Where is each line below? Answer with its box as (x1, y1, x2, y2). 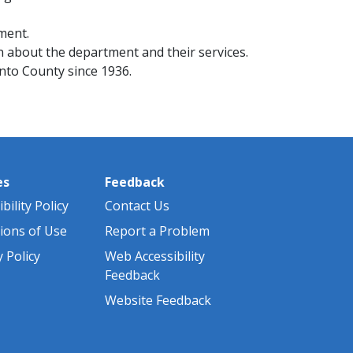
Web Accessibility (105, 247, 205, 265)
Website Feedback (105, 291, 211, 309)
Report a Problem (105, 221, 210, 240)
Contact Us (105, 196, 169, 214)
